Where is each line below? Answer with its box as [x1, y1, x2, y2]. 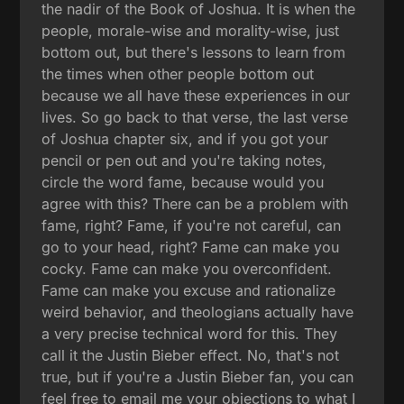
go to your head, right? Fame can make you [41, 237, 340, 256]
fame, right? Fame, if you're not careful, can [41, 216, 342, 234]
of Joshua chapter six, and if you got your [41, 129, 329, 148]
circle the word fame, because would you [41, 172, 325, 191]
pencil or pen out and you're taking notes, [41, 151, 327, 170]
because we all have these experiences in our [41, 86, 351, 105]
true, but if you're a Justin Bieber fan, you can [41, 367, 354, 386]
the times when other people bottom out [41, 64, 315, 83]
